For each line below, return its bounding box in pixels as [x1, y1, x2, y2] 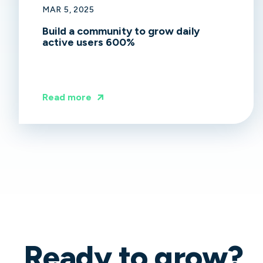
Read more [42, 92, 92, 103]
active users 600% [42, 35, 135, 49]
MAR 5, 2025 [42, 4, 95, 15]
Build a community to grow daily [42, 24, 200, 38]
